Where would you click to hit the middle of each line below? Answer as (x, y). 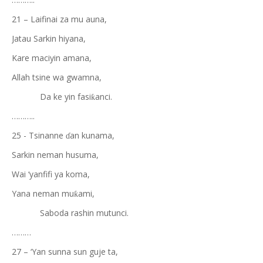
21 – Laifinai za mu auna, (59, 19)
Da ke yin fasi (51, 97)
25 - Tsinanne (39, 135)
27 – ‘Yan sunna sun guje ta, (65, 252)
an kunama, (92, 135)
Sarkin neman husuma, (55, 155)
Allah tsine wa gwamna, (57, 77)
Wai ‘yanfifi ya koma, (51, 174)
